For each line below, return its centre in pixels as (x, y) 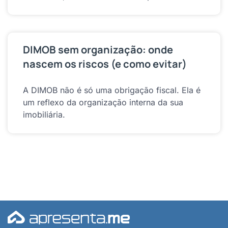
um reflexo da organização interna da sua (103, 102)
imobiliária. (44, 114)
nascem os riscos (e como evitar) (105, 64)
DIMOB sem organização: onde (98, 49)
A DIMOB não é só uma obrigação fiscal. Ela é (112, 90)
